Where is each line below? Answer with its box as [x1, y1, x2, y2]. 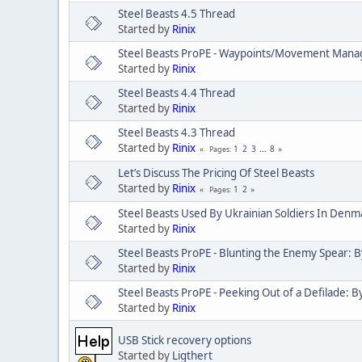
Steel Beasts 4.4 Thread [118, 86, 235, 101]
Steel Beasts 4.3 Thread [118, 125, 235, 141]
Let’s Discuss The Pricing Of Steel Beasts [118, 166, 314, 181]
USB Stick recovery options [118, 332, 251, 347]
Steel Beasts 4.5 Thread [118, 6, 235, 22]
